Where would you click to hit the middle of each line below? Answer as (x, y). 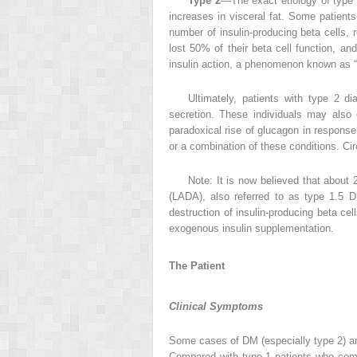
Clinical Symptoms (216, 306)
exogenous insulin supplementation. (251, 228)
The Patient (197, 266)
